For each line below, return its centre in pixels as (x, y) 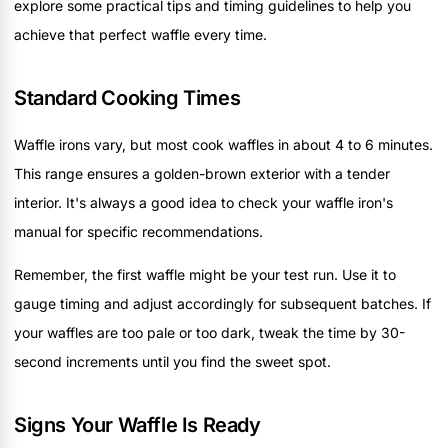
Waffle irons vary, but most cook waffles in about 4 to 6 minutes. (223, 144)
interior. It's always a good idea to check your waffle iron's (203, 202)
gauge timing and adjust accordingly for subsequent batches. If (222, 304)
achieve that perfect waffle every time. (140, 34)
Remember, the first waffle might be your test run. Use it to (205, 275)
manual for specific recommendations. (138, 231)
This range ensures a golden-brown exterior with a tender (202, 173)
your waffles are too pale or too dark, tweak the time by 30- (209, 333)
